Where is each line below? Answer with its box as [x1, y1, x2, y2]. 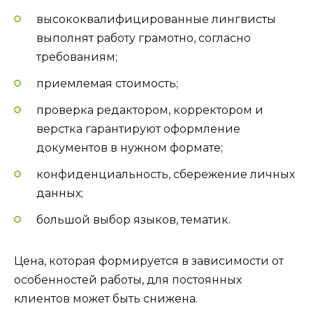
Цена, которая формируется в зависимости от [14, 254, 284, 268]
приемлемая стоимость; [36, 76, 178, 90]
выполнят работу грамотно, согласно [36, 31, 251, 45]
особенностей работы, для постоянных [14, 273, 242, 287]
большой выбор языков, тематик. [36, 213, 231, 227]
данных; [36, 187, 83, 201]
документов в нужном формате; [36, 140, 223, 154]
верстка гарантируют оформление [36, 122, 240, 136]
